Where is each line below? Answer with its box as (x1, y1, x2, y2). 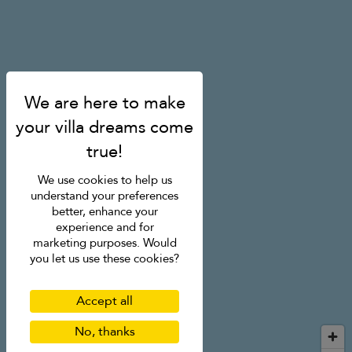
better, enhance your (51, 203, 158, 219)
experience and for (55, 219, 154, 235)
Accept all (76, 292, 133, 310)
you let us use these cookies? (30, 251, 179, 266)
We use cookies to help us (37, 172, 172, 188)
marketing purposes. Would (32, 235, 177, 251)
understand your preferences (31, 188, 178, 203)
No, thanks (74, 323, 135, 340)
